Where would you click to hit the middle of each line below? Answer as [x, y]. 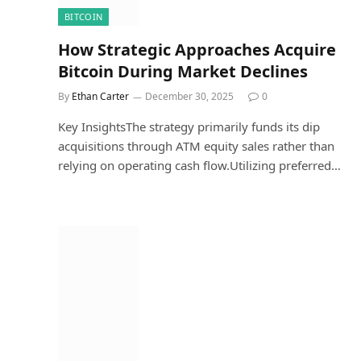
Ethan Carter [100, 96]
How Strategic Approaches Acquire [197, 50]
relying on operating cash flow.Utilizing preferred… [199, 165]
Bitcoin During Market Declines [183, 71]
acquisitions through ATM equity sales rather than [196, 146]
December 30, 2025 [189, 96]
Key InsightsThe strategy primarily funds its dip [189, 127]
